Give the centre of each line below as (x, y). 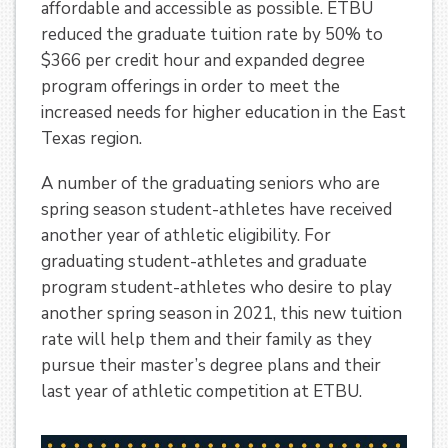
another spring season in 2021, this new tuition (221, 313)
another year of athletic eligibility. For (186, 235)
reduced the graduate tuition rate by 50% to (212, 35)
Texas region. (91, 139)
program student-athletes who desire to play (216, 287)
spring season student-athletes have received (216, 209)
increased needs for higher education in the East (223, 113)
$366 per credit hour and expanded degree (203, 61)
